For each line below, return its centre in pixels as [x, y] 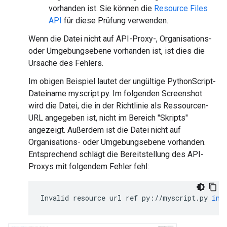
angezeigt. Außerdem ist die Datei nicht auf [105, 130]
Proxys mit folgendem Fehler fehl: [89, 167]
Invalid [55, 198]
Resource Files [181, 9]
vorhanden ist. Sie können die [101, 9]
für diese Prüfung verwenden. [115, 21]
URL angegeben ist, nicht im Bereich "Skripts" [108, 118]
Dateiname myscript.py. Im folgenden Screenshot [115, 94]
